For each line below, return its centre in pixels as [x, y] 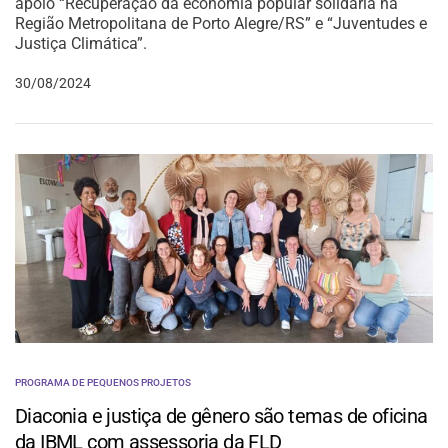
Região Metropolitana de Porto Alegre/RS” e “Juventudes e [221, 24]
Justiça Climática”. [81, 44]
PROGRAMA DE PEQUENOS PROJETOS [103, 382]
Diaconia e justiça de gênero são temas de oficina [221, 415]
